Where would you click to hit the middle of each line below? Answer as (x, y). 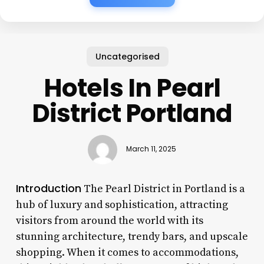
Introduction (48, 188)
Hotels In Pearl (132, 88)
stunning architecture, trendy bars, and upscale (132, 236)
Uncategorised (127, 56)
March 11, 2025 (151, 149)
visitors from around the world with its (109, 220)
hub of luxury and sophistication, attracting (122, 204)
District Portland (132, 113)
